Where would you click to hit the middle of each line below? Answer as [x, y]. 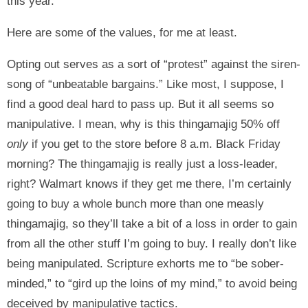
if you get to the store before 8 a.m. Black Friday [154, 144]
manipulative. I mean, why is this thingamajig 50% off [143, 124]
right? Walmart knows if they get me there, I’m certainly [149, 184]
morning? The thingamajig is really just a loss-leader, [142, 164]
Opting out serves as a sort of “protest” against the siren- [154, 64]
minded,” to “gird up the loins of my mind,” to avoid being [152, 283]
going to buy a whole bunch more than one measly [135, 203]
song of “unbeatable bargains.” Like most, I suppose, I [145, 84]
